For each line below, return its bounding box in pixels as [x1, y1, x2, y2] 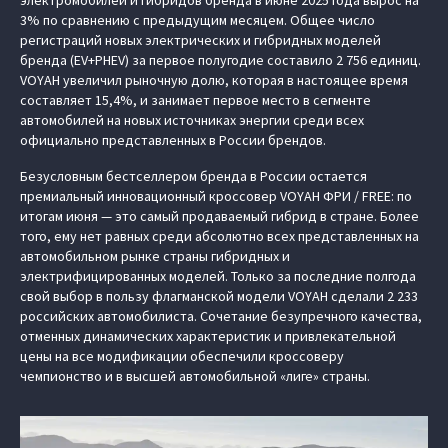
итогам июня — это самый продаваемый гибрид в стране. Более [20, 206, 419, 225]
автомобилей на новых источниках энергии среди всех [20, 110, 364, 129]
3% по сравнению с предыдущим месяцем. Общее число [20, 10, 375, 29]
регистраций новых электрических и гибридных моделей [20, 30, 381, 49]
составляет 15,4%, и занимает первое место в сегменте [20, 90, 371, 109]
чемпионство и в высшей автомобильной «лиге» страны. [20, 366, 370, 385]
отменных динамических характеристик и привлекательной [20, 326, 396, 345]
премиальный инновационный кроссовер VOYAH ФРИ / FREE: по [20, 186, 412, 205]
